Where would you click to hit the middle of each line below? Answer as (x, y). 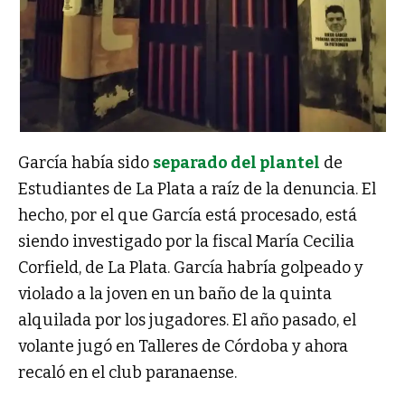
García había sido (85, 162)
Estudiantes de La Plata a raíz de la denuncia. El (197, 188)
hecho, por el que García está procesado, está (188, 215)
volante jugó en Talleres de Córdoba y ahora (183, 346)
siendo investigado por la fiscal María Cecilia (186, 241)
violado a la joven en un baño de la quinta (175, 293)
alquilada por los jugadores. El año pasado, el (187, 320)
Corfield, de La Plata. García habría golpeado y (191, 267)
